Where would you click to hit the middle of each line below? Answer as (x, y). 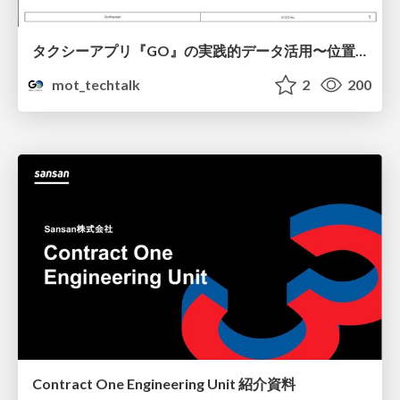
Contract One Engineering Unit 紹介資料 (164, 383)
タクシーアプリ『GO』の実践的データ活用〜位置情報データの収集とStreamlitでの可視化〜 (361, 51)
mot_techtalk (95, 85)
